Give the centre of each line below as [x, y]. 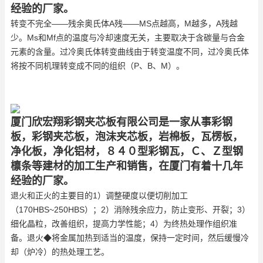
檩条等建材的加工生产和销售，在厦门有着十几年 [127, 166]
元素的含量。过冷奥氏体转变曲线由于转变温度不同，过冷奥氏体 [130, 52]
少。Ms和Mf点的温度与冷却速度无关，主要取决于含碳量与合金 [128, 38]
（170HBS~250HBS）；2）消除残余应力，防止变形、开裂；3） [130, 210]
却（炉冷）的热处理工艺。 [60, 252]
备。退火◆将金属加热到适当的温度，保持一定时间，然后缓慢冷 [130, 238]
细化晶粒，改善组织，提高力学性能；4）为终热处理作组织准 [124, 224]
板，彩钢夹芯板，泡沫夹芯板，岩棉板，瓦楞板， [127, 137]
